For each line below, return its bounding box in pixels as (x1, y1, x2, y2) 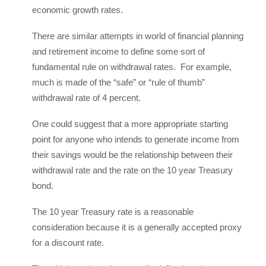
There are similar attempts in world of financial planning (32, 31, 243, 41)
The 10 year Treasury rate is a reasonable (32, 207, 194, 217)
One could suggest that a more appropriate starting (32, 119, 228, 129)
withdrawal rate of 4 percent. (32, 93, 141, 103)
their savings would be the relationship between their (32, 150, 233, 160)
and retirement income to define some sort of (32, 46, 205, 56)
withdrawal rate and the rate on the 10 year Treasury (32, 165, 233, 175)
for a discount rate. (32, 237, 104, 248)
